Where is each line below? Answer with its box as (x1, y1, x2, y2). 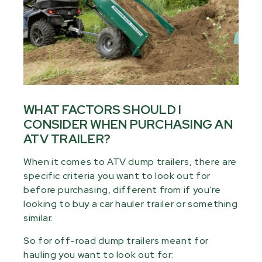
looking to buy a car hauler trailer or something (23, 198, 238, 211)
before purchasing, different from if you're (23, 184, 221, 196)
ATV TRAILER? (23, 131, 111, 147)
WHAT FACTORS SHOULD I (23, 102, 182, 118)
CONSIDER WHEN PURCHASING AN (23, 116, 233, 133)
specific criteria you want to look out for (23, 170, 211, 182)
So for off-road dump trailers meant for (23, 235, 209, 247)
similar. (23, 212, 54, 225)
